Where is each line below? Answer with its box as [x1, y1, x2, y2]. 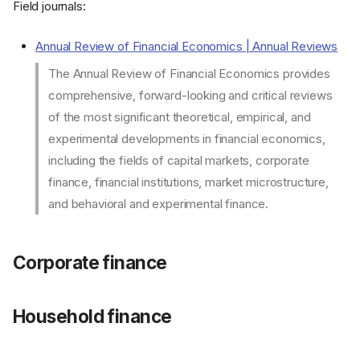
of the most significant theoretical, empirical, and [48, 109, 311, 125]
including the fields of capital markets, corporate [48, 153, 309, 169]
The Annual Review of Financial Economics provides [48, 66, 330, 82]
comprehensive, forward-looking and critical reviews [48, 88, 333, 104]
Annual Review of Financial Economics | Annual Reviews [35, 38, 338, 54]
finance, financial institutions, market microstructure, [48, 174, 329, 190]
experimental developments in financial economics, [48, 131, 325, 147]
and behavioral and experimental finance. [48, 196, 269, 212]
